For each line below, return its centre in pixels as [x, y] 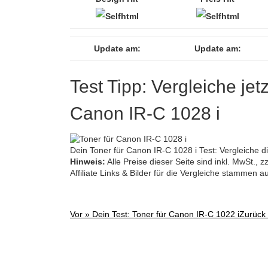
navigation [101, 248]
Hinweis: [88, 161]
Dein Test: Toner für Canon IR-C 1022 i [166, 214]
